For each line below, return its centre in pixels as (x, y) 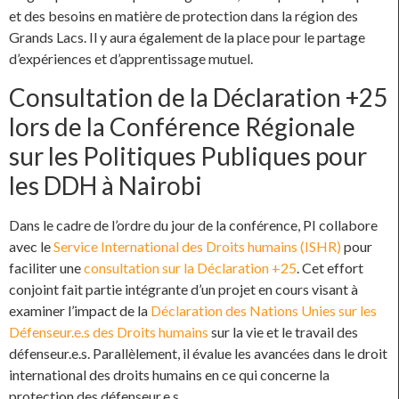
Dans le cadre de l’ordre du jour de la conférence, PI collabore (193, 224)
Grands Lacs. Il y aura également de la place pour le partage (187, 37)
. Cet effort (330, 267)
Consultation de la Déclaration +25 (198, 97)
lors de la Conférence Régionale (182, 126)
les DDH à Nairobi (106, 185)
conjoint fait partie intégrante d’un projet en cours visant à (183, 289)
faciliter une (46, 267)
